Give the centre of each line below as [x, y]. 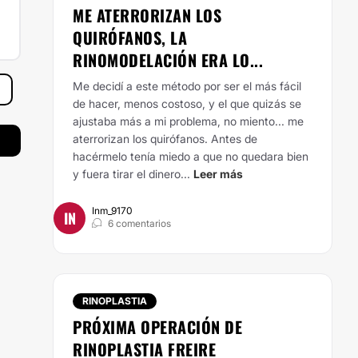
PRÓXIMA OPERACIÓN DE [157, 327]
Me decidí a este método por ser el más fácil [187, 86]
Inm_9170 [112, 211]
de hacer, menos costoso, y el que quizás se [187, 103]
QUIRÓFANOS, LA [130, 38]
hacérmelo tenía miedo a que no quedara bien [191, 156]
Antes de [234, 139]
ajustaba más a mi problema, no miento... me [188, 121]
